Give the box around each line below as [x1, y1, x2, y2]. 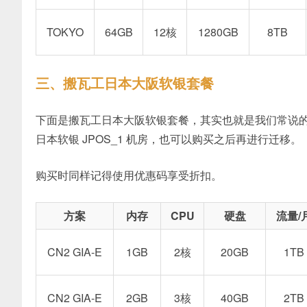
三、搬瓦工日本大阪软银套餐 [36, 73, 214, 93]
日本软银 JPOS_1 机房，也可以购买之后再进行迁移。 [36, 131, 302, 147]
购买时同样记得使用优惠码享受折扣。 [36, 167, 222, 183]
